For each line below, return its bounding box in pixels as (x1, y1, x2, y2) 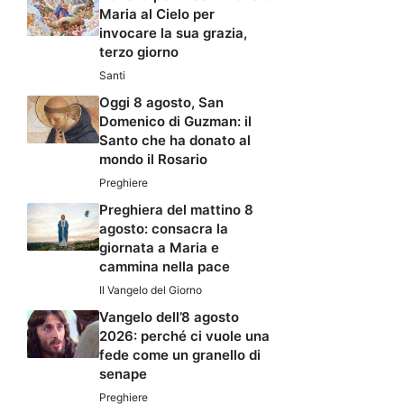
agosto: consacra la (99, 220, 228, 238)
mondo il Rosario (99, 151, 207, 169)
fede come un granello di (99, 346, 261, 364)
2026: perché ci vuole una (99, 327, 270, 345)
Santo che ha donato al (99, 132, 251, 150)
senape (99, 365, 147, 383)
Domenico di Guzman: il (99, 113, 252, 131)
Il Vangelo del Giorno (99, 283, 202, 298)
